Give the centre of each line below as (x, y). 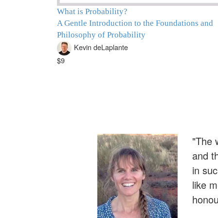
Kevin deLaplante (101, 47)
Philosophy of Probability (101, 35)
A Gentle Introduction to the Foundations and (135, 23)
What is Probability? (92, 11)
